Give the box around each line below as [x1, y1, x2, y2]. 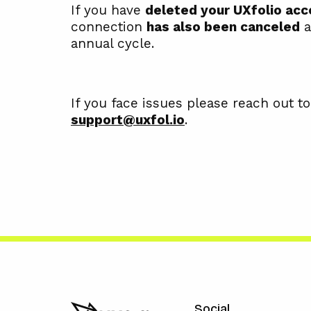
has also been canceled [146, 18, 300, 35]
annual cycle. [71, 35, 154, 51]
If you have [71, 1, 145, 18]
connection [71, 18, 146, 35]
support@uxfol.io [71, 111, 185, 128]
